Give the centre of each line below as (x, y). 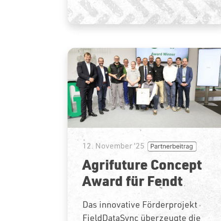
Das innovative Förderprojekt (140, 204)
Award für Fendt (132, 180)
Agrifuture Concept (142, 164)
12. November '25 (113, 145)
